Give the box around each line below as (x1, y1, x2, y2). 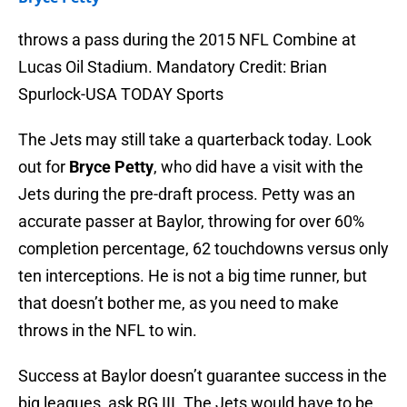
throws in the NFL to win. (18, 321, 197, 341)
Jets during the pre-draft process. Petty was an (18, 184, 355, 204)
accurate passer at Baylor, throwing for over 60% (18, 212, 364, 232)
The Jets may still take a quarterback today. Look (18, 130, 372, 150)
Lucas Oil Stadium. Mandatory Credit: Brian (18, 57, 327, 77)
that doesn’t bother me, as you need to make (18, 293, 339, 313)
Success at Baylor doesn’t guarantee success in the (18, 366, 387, 386)
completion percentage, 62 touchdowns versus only (18, 239, 389, 259)
